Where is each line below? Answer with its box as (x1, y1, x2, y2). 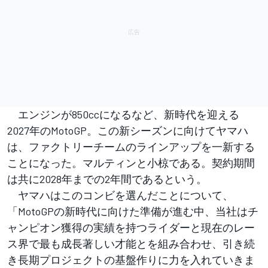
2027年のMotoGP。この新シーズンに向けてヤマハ (7, 124, 248, 138)
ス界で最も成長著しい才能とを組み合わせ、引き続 (7, 237, 255, 251)
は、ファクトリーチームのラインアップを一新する (7, 140, 255, 154)
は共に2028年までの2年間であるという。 (7, 172, 207, 186)
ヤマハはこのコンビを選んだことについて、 (7, 188, 233, 202)
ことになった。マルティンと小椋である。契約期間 (7, 156, 255, 170)
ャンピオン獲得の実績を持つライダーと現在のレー (7, 221, 255, 234)
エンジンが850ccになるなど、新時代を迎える (7, 108, 239, 121)
